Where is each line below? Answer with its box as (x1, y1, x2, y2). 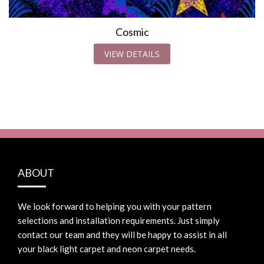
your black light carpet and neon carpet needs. (18, 243, 196, 254)
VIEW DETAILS (104, 48, 160, 60)
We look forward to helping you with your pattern (18, 201, 212, 212)
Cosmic (115, 25, 149, 38)
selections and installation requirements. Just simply (18, 215, 220, 226)
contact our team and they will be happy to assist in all (18, 229, 227, 240)
